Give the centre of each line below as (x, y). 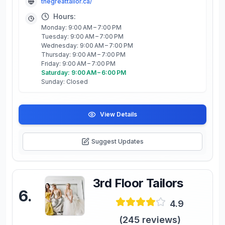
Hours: (65, 16)
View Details (119, 114)
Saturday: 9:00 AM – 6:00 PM (84, 73)
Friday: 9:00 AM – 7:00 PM (78, 64)
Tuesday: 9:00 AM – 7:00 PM (82, 36)
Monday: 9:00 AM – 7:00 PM (81, 27)
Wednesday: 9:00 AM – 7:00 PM (87, 45)
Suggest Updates (118, 141)
